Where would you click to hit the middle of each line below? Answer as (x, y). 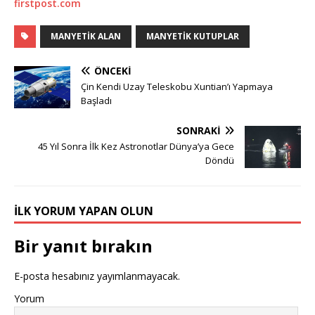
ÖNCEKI (113, 71)
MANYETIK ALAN (86, 37)
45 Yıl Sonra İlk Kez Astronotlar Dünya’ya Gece (136, 147)
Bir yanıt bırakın (83, 246)
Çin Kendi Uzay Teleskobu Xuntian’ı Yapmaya (177, 87)
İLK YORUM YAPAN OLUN (84, 211)
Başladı (96, 101)
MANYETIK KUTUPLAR (193, 37)
